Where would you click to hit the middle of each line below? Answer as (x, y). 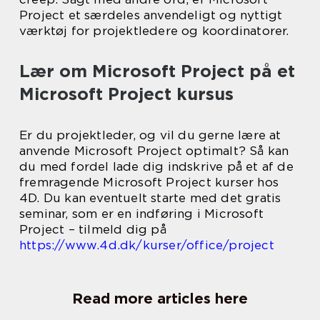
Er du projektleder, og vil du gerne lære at (150, 135)
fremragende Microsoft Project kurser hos (149, 182)
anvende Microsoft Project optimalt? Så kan (154, 150)
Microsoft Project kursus (126, 94)
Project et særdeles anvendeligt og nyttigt (151, 15)
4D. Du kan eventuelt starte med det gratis (150, 197)
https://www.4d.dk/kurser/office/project (147, 245)
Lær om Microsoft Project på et (157, 71)
